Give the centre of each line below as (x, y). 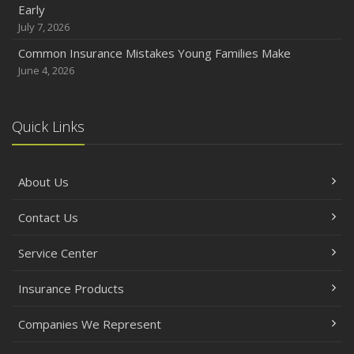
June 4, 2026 (46, 71)
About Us (43, 182)
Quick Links (48, 127)
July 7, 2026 (44, 27)
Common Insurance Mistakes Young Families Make (154, 53)
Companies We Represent (90, 324)
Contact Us (48, 218)
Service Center (58, 253)
